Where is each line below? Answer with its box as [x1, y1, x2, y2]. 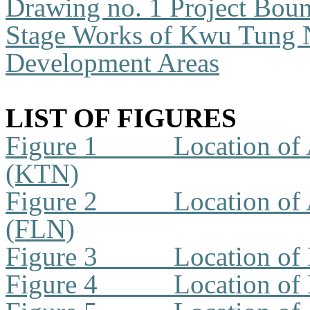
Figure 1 [6, 131, 98, 161]
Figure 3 [6, 241, 98, 271]
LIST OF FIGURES [6, 103, 237, 133]
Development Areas [6, 48, 219, 77]
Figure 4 [6, 269, 98, 299]
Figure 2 [6, 186, 98, 216]
